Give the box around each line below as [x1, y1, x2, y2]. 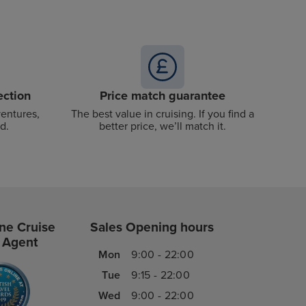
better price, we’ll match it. [99, 119, 226, 133]
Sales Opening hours [89, 219, 214, 235]
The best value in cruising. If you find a [71, 107, 254, 121]
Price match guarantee [100, 87, 225, 103]
